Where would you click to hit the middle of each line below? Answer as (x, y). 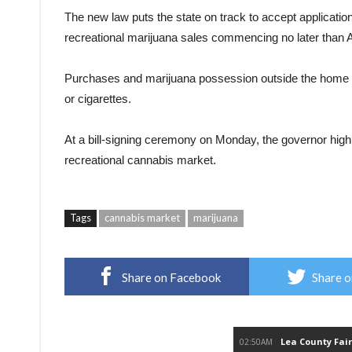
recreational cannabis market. (140, 159)
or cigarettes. (98, 98)
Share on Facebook (171, 277)
